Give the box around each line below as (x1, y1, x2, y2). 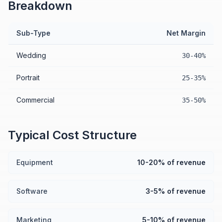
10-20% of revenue (137, 158, 206, 166)
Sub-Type (16, 29, 51, 37)
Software (16, 187, 48, 195)
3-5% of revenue (146, 187, 206, 195)
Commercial (16, 96, 55, 104)
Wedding (16, 51, 46, 59)
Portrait (16, 73, 40, 82)
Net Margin (166, 29, 206, 37)
